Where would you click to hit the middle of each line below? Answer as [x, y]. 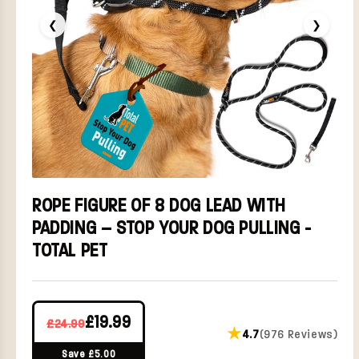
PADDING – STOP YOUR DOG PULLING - [172, 227]
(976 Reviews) [298, 334]
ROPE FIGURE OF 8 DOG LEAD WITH [159, 205]
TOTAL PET [70, 250]
